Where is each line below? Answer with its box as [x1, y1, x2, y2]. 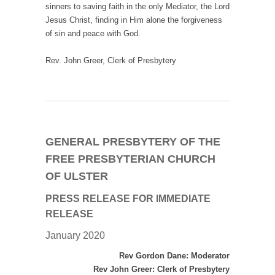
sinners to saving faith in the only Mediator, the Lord [45, 2, 230, 12]
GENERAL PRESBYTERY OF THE [45, 136, 220, 149]
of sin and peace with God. [45, 29, 141, 39]
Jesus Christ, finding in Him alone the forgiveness [45, 15, 222, 25]
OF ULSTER [45, 170, 108, 183]
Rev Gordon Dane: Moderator [119, 251, 230, 261]
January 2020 [45, 230, 105, 241]
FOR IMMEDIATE [133, 193, 211, 204]
